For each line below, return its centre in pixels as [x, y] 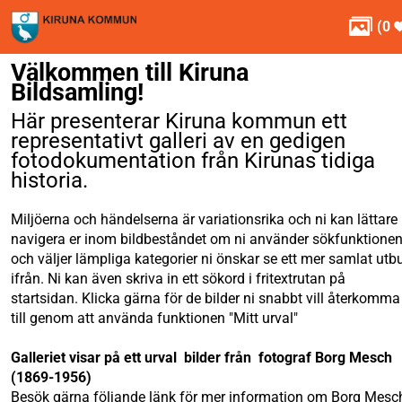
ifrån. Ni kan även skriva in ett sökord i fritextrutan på [178, 279]
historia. [49, 180]
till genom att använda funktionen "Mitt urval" [154, 318]
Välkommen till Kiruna [130, 73]
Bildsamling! [77, 92]
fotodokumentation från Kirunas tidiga [193, 161]
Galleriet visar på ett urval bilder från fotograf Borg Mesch [201, 358]
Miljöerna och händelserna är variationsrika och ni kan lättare [204, 219]
